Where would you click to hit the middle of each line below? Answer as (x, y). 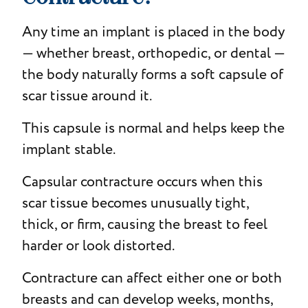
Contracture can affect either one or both (152, 278)
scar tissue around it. (87, 96)
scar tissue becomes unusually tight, (135, 203)
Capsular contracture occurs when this (142, 181)
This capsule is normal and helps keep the (153, 128)
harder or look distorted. (98, 245)
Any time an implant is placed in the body (153, 32)
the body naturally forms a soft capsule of (152, 74)
